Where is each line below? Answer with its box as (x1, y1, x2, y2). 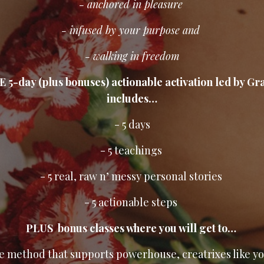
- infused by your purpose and (61, 23, 203, 37)
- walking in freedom (84, 49, 180, 63)
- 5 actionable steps (84, 195, 180, 209)
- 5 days (114, 117, 150, 131)
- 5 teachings (100, 143, 164, 157)
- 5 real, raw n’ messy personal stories (39, 169, 225, 183)
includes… (107, 91, 157, 105)
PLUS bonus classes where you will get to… (25, 221, 239, 235)
